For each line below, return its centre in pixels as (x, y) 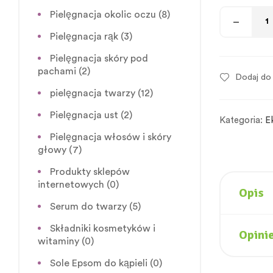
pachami (57, 71)
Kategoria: (242, 120)
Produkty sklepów (90, 172)
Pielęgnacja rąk (84, 36)
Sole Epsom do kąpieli (99, 263)
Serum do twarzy (88, 206)
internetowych (71, 184)
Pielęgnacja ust (84, 115)
